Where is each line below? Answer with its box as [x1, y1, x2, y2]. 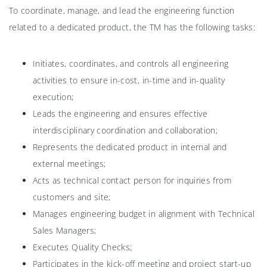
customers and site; [33, 191, 111, 203]
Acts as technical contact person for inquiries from [33, 175, 231, 187]
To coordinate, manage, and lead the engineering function [9, 5, 235, 17]
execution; [33, 91, 74, 103]
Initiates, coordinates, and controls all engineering [33, 58, 229, 70]
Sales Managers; [33, 225, 97, 237]
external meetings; [33, 158, 106, 170]
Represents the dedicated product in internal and [33, 141, 227, 153]
